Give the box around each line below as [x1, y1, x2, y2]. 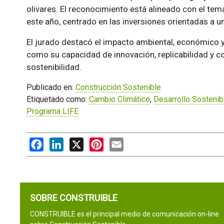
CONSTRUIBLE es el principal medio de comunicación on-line [29, 210, 219, 218]
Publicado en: [26, 82, 75, 92]
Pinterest [103, 137, 136, 147]
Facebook [43, 137, 78, 147]
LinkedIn [63, 137, 93, 147]
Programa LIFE [26, 106, 78, 116]
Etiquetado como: [26, 94, 89, 104]
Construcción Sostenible [75, 82, 161, 92]
